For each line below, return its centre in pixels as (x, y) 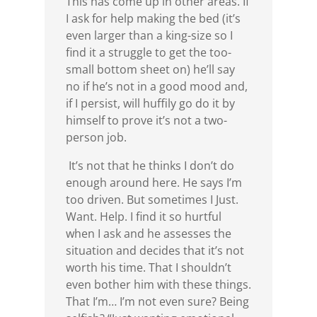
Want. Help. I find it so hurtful (143, 217)
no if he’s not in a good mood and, (156, 87)
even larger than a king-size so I (149, 36)
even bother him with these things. (158, 285)
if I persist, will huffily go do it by (150, 104)
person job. (96, 138)
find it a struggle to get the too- (148, 53)
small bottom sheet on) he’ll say (150, 70)
